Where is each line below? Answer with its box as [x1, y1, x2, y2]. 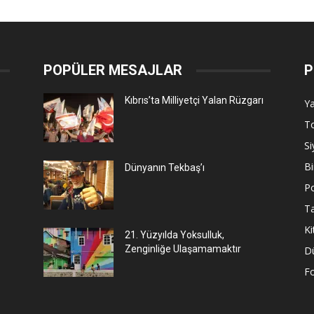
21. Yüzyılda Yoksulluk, [125, 229, 224, 240]
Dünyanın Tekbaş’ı [125, 162, 205, 173]
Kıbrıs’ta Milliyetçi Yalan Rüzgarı [125, 95, 264, 106]
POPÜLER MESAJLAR [43, 62, 182, 78]
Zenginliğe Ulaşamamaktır [125, 243, 241, 254]
